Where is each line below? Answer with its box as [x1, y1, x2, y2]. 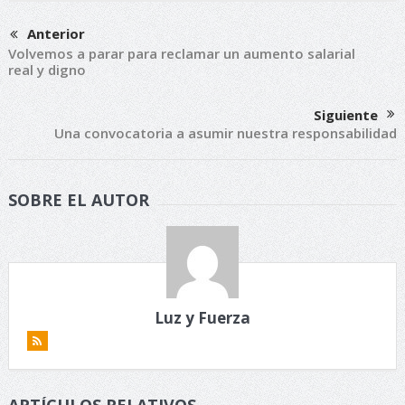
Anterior [26, 24, 85, 43]
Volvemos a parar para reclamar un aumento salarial [7, 44, 355, 63]
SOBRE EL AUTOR [7, 189, 149, 212]
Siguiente [314, 106, 379, 125]
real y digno [7, 61, 86, 80]
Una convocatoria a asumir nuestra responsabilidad [54, 124, 398, 143]
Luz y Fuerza [154, 307, 250, 329]
